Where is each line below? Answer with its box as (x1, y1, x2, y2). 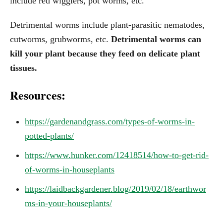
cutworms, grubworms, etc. (10, 34, 111, 45)
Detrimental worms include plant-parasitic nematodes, (10, 20, 205, 30)
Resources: (10, 86, 65, 104)
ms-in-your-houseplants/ (25, 198, 112, 209)
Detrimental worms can (111, 34, 201, 45)
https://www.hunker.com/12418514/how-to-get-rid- (25, 150, 209, 161)
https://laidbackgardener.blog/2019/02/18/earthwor (25, 184, 206, 194)
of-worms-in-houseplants (25, 165, 114, 175)
